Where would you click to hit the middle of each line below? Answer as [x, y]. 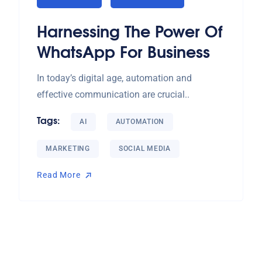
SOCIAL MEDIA [144, 149]
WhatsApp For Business [123, 51]
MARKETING [68, 149]
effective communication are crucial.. [113, 94]
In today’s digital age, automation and [114, 78]
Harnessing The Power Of [130, 30]
